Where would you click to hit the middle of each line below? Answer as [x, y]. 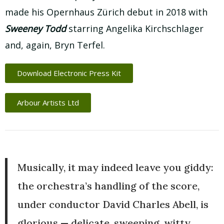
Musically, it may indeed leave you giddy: [115, 167]
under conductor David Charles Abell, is [113, 204]
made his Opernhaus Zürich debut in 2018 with [106, 12]
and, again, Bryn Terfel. [55, 45]
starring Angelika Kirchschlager [135, 28]
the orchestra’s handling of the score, [108, 185]
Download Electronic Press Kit [69, 73]
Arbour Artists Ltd [48, 102]
